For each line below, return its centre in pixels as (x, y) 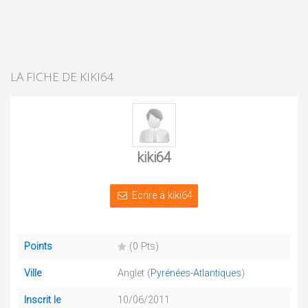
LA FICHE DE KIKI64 (62, 77)
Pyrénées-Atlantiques (196, 273)
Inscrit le (42, 300)
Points (38, 246)
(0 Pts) (143, 246)
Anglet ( (134, 273)
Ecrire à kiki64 (163, 196)
